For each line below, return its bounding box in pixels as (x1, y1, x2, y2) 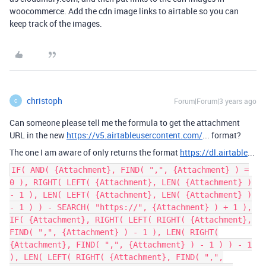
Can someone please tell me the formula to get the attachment (9, 117, 240, 128)
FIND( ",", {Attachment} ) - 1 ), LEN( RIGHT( (9, 227, 218, 237)
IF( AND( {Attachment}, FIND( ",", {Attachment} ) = (11, 165, 249, 175)
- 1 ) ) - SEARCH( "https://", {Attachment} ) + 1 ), (9, 202, 252, 212)
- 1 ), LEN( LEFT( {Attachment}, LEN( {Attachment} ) (9, 190, 252, 199)
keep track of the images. (9, 18, 102, 29)
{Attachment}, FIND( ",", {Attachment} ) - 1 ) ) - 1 (9, 240, 252, 249)
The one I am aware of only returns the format (9, 147, 180, 158)
